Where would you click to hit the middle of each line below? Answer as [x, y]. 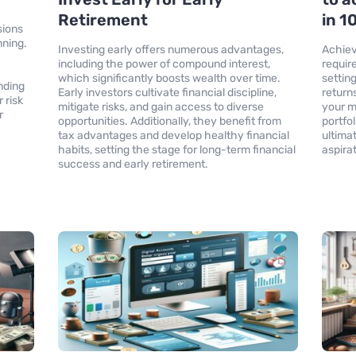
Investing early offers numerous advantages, [170, 49]
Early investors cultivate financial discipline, [167, 92]
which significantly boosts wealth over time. [169, 78]
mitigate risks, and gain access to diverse [161, 106]
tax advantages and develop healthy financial [173, 135]
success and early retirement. [133, 164]
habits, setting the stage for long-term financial [176, 149]
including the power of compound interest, [164, 64]
